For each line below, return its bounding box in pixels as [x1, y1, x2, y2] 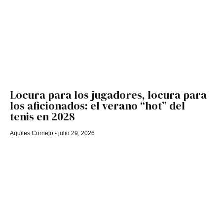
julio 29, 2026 [57, 129, 95, 137]
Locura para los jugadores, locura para [10, 87, 207, 102]
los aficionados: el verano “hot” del [10, 98, 185, 113]
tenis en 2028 [10, 109, 75, 124]
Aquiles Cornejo [10, 129, 55, 137]
